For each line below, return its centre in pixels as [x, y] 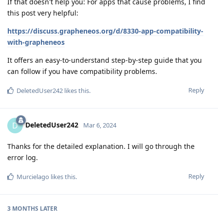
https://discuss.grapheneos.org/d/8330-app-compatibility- [105, 31]
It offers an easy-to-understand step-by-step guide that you [105, 60]
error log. [23, 158]
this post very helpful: [43, 13]
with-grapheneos [36, 42]
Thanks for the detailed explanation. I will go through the [101, 146]
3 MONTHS [23, 209]
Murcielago [33, 177]
